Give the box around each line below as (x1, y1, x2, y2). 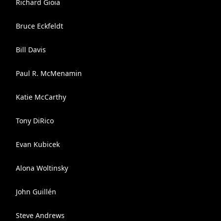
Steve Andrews (16, 211, 65, 220)
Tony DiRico (16, 116, 54, 125)
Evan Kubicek (16, 140, 60, 149)
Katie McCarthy (16, 92, 66, 102)
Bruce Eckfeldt (16, 21, 63, 31)
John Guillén (16, 187, 56, 196)
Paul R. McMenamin (16, 69, 82, 78)
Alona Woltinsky (16, 163, 68, 173)
